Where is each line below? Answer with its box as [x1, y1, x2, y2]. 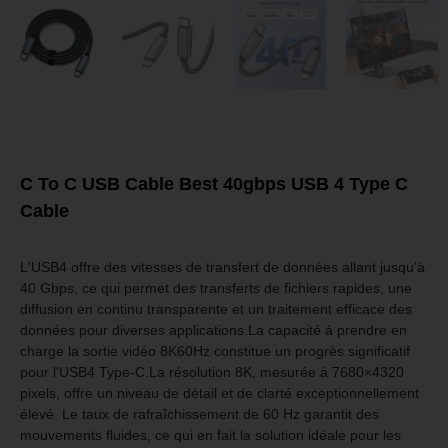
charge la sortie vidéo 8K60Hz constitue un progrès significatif [20, 342, 410, 359]
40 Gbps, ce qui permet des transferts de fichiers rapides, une [20, 279, 412, 296]
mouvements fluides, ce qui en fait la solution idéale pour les [20, 426, 401, 443]
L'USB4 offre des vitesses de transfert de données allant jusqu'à [20, 258, 425, 275]
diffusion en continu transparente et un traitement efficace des [20, 300, 412, 317]
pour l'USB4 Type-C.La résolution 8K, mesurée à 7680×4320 [20, 363, 404, 380]
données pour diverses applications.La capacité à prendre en [20, 321, 407, 338]
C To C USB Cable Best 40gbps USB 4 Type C [20, 173, 408, 194]
